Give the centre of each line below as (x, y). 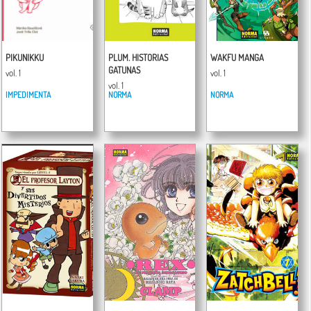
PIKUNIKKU (25, 58)
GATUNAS (124, 70)
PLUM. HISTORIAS (138, 58)
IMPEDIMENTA (28, 95)
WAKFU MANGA (237, 58)
